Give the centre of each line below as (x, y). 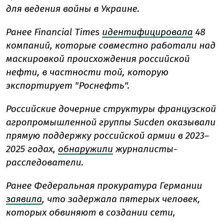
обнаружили (85, 149)
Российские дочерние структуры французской (111, 109)
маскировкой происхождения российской (98, 58)
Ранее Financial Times (53, 32)
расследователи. (45, 162)
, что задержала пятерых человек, (121, 199)
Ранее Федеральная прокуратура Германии (104, 185)
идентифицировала (147, 32)
